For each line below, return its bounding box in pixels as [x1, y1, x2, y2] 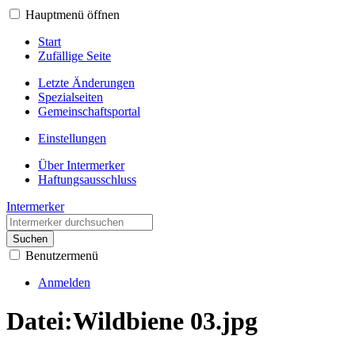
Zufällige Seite [38, 49, 111, 63]
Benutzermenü [25, 249, 98, 262]
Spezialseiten [38, 90, 103, 104]
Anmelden [38, 276, 90, 289]
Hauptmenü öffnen [25, 8, 120, 21]
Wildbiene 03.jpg [73, 307, 258, 336]
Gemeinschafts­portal [38, 105, 140, 118]
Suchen [13, 233, 48, 245]
